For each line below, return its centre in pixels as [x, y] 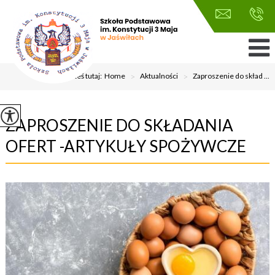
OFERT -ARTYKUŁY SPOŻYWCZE [126, 146]
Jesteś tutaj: [84, 76]
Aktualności [159, 76]
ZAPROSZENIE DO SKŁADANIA [119, 125]
